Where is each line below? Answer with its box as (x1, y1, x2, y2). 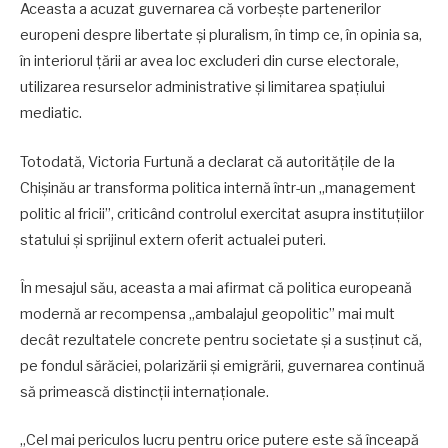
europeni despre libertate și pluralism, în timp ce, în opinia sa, (20, 26, 422, 45)
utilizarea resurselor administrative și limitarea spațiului (20, 78, 385, 97)
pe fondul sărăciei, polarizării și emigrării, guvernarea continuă (20, 356, 425, 375)
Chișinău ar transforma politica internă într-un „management (20, 178, 416, 197)
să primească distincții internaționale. (20, 382, 269, 401)
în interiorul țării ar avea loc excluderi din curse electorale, (20, 52, 399, 71)
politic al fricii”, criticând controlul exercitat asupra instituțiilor (20, 204, 424, 223)
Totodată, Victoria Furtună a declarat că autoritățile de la (20, 152, 395, 171)
